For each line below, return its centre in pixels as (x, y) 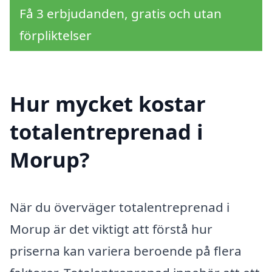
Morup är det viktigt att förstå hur (111, 229)
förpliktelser (56, 35)
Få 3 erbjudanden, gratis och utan (121, 13)
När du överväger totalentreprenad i (120, 207)
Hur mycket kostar (108, 104)
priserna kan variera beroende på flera (126, 251)
